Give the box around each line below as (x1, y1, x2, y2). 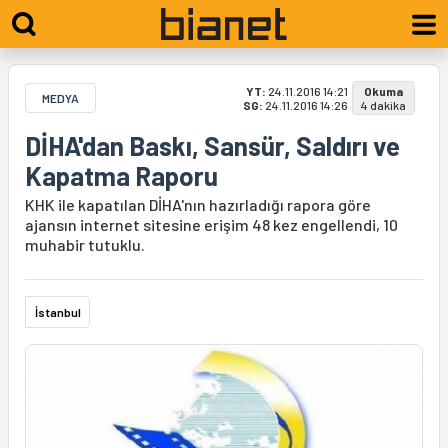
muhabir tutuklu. (25, 235, 145, 254)
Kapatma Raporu (25, 160, 218, 191)
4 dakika (361, 98, 406, 112)
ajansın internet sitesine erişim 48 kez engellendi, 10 (25, 215, 398, 234)
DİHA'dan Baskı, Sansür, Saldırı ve (25, 130, 400, 161)
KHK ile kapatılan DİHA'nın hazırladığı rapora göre (25, 195, 371, 214)
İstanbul (35, 305, 81, 319)
